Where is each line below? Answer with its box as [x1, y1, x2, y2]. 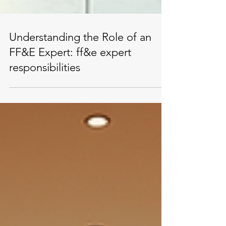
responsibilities [9, 106, 80, 120]
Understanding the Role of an [9, 76, 151, 89]
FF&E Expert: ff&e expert [9, 91, 131, 104]
